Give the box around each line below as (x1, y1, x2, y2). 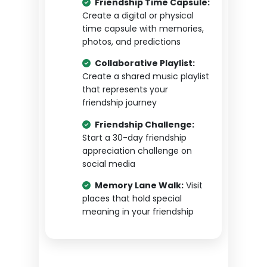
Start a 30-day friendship (82, 131, 187, 144)
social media (82, 157, 135, 170)
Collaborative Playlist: (94, 57, 195, 70)
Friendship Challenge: (94, 118, 194, 131)
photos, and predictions (82, 35, 181, 48)
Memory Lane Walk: (94, 179, 184, 192)
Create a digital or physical (82, 9, 194, 21)
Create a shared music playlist (82, 70, 209, 83)
